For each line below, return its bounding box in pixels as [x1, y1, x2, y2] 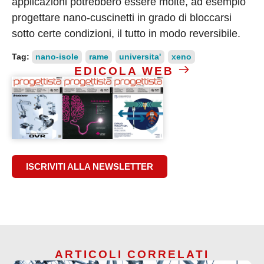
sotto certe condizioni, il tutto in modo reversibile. [12, 27, 240, 39]
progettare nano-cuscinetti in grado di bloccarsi [12, 11, 232, 24]
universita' [119, 51, 161, 61]
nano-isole [35, 51, 78, 61]
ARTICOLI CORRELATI [55, 248, 209, 261]
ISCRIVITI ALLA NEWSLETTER [26, 161, 153, 172]
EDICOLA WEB [74, 64, 174, 77]
